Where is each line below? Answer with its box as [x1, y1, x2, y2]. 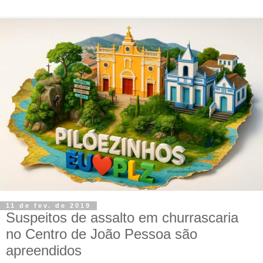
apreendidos [6, 242, 82, 258]
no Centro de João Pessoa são [6, 225, 197, 242]
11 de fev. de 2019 [6, 202, 91, 210]
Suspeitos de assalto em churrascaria [6, 209, 238, 225]
